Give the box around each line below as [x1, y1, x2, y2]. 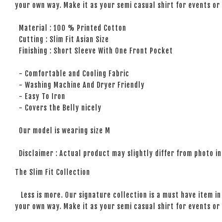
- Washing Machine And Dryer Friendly [15, 81, 145, 89]
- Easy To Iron [15, 92, 65, 101]
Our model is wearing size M [15, 126, 111, 135]
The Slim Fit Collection [15, 168, 90, 176]
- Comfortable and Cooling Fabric [15, 69, 129, 78]
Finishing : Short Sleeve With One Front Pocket [15, 47, 173, 55]
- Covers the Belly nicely [15, 104, 102, 112]
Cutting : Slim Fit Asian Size [15, 35, 109, 44]
